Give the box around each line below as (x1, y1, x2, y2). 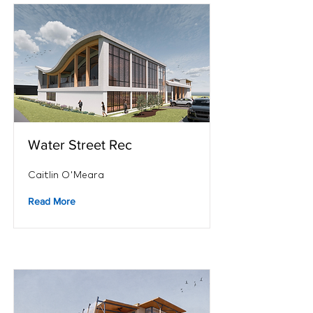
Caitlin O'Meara (28, 168, 104, 181)
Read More (28, 196, 75, 207)
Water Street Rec (28, 137, 132, 152)
